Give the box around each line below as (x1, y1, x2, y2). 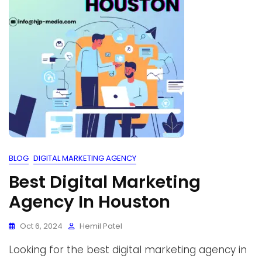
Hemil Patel (80, 220, 122, 232)
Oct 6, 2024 (20, 220, 63, 232)
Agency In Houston (9, 190, 170, 213)
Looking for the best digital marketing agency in (9, 243, 247, 257)
